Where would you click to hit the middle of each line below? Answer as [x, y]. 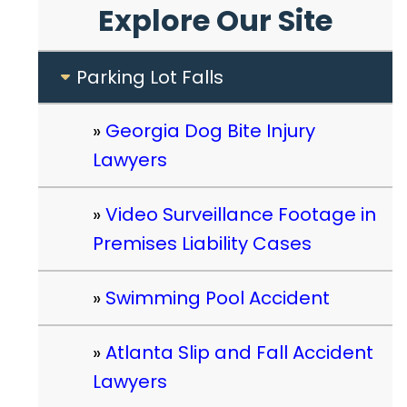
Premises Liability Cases [202, 243]
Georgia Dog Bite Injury [210, 131]
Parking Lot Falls [150, 77]
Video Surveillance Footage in [241, 214]
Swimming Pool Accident [218, 298]
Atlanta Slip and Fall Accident [239, 352]
